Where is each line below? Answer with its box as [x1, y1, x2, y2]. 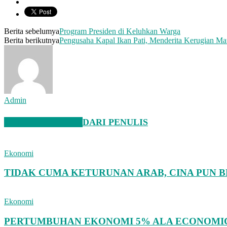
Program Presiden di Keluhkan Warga [59, 26, 180, 35]
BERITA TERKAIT [4, 117, 83, 127]
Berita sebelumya [4, 26, 59, 35]
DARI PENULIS [83, 117, 148, 127]
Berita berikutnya [4, 35, 59, 45]
